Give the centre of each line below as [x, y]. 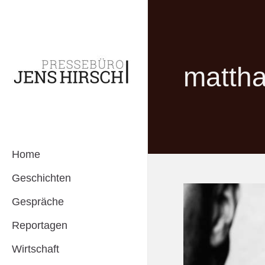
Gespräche [38, 202]
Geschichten [41, 178]
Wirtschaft [35, 249]
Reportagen [40, 225]
